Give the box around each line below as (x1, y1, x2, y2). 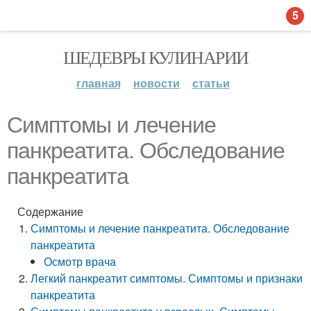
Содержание (17, 203, 83, 219)
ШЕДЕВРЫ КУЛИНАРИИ (62, 45, 249, 69)
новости (133, 75, 180, 91)
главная (76, 75, 121, 91)
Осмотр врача (44, 253, 117, 269)
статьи (192, 75, 230, 91)
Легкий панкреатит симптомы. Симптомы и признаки (31, 270, 303, 286)
